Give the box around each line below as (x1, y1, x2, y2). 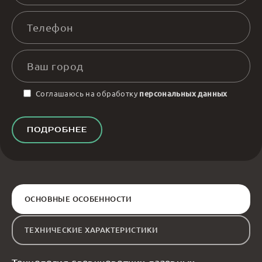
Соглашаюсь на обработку (36, 88, 140, 98)
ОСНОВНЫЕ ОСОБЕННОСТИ (25, 193, 132, 204)
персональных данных (139, 88, 227, 99)
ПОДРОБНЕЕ (27, 124, 88, 135)
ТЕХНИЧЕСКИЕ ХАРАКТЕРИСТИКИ (25, 224, 158, 235)
